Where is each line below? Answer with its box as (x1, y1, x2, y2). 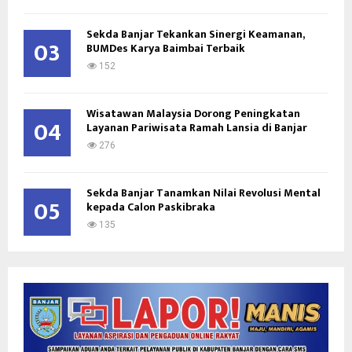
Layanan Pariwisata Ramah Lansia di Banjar (86, 118, 307, 137)
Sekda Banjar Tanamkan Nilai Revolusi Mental (86, 183, 321, 202)
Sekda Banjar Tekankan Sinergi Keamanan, (86, 24, 304, 43)
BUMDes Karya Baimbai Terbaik (86, 38, 245, 57)
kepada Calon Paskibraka (86, 197, 215, 216)
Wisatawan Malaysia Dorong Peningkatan (86, 104, 300, 123)
